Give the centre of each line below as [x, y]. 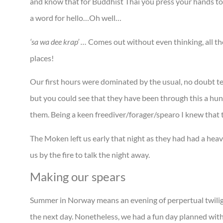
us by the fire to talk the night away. [90, 154]
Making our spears [78, 176]
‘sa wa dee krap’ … [59, 41]
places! [42, 58]
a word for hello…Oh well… [76, 18]
